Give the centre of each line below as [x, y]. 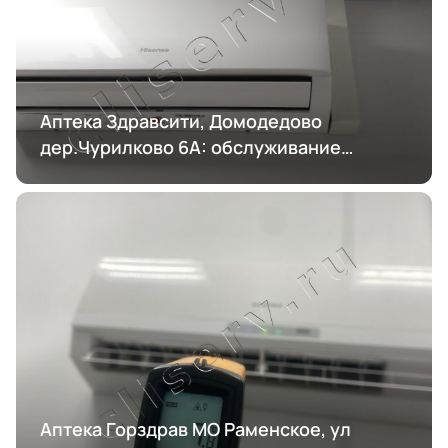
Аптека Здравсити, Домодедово [181, 120]
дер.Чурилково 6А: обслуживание [190, 146]
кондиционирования [131, 172]
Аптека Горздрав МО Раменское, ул [195, 428]
